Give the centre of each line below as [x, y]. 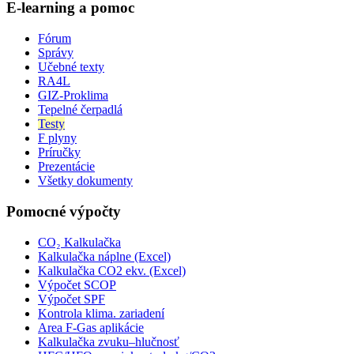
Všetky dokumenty [85, 181]
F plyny [57, 138]
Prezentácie [66, 167]
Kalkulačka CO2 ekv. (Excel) [112, 270]
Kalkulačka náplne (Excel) [104, 256]
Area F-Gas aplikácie [91, 327]
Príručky [59, 153]
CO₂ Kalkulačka [79, 242]
